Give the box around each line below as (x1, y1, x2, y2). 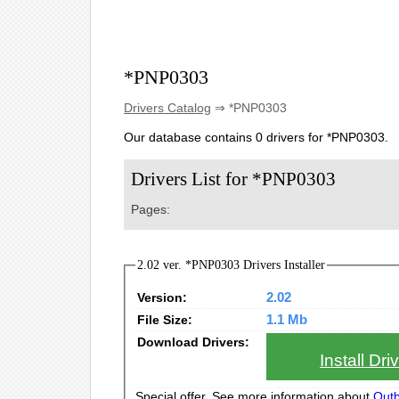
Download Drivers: (136, 334, 249, 349)
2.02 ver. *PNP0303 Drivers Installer (136, 258, 325, 272)
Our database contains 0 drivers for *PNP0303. (124, 130, 388, 144)
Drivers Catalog (124, 101, 211, 115)
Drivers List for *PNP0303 (131, 168, 336, 190)
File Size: (136, 312, 192, 327)
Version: (136, 289, 187, 305)
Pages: (131, 202, 170, 216)
